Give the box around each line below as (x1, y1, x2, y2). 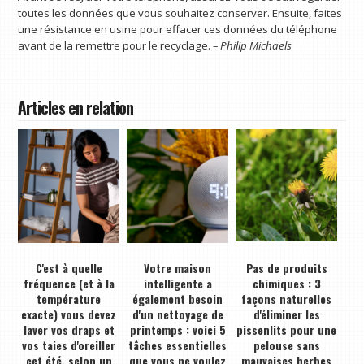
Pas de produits (245, 258, 327, 276)
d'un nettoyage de (132, 305, 223, 323)
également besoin (132, 289, 223, 307)
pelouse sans (253, 336, 320, 353)
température (37, 289, 102, 307)
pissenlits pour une (236, 320, 337, 338)
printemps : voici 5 (129, 320, 226, 338)
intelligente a (143, 274, 212, 292)
